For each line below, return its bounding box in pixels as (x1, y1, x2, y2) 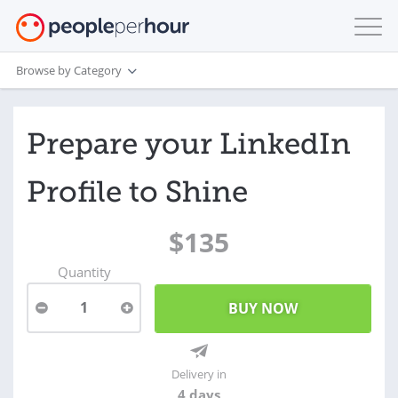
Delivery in (171, 366, 227, 382)
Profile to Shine (27, 174, 248, 210)
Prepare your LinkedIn (27, 126, 351, 162)
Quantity (57, 263, 111, 281)
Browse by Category (16, 61, 122, 78)
